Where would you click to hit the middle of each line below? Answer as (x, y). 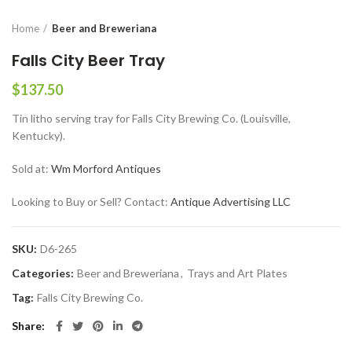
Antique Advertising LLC (231, 202)
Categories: (44, 273)
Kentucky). (38, 136)
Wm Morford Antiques (106, 169)
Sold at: (31, 169)
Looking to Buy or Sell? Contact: (91, 202)
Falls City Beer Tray (88, 61)
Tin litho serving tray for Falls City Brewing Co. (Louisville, (151, 119)
